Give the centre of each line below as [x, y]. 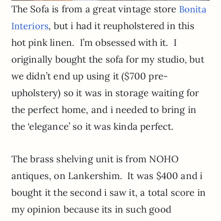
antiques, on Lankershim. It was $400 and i [107, 176]
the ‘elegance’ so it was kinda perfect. [92, 127]
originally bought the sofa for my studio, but [108, 59]
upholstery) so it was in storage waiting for [105, 93]
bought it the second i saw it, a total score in [109, 193]
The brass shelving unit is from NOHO [95, 159]
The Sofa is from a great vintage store [95, 9]
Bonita [192, 9]
